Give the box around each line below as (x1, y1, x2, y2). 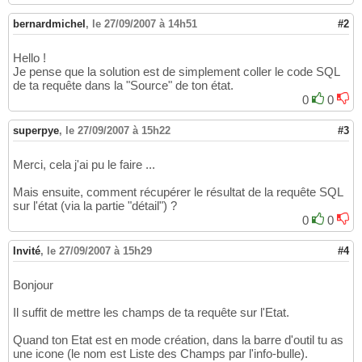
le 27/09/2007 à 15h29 (47, 245, 152, 258)
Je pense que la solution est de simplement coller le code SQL (13, 65, 339, 79)
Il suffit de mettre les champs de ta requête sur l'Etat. (13, 305, 289, 320)
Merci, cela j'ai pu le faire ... (13, 158, 155, 172)
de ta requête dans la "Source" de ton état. (13, 78, 234, 93)
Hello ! (13, 51, 46, 65)
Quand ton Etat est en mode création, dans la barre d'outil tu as (13, 333, 343, 347)
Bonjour (13, 278, 53, 293)
